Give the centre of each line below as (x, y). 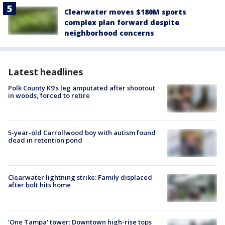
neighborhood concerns (109, 33)
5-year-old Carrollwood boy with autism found (82, 132)
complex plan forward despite (122, 22)
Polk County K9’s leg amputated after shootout (82, 88)
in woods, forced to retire (49, 95)
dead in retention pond (45, 140)
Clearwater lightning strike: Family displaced (80, 178)
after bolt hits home (39, 185)
